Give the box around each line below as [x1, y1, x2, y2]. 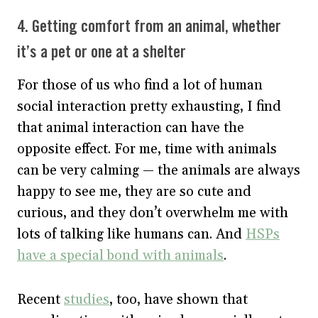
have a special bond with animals [17, 246, 224, 264]
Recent [17, 290, 64, 308]
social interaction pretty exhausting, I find [17, 97, 281, 115]
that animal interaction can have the [17, 119, 244, 136]
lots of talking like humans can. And [17, 225, 246, 243]
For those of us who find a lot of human [17, 76, 263, 94]
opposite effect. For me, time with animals [17, 140, 277, 158]
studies [64, 290, 109, 308]
